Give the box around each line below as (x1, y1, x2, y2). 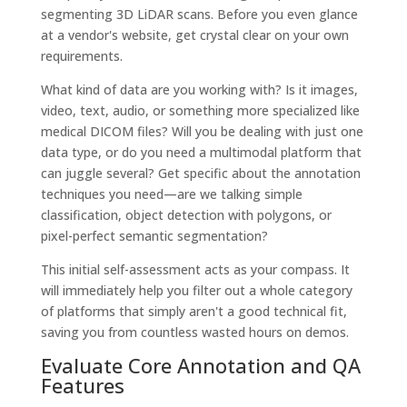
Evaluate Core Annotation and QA (40, 351, 361, 379)
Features (40, 371, 124, 399)
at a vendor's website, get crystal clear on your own (40, 25, 349, 44)
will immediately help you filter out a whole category (40, 281, 352, 299)
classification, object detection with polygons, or (40, 205, 332, 223)
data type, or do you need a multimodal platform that (40, 143, 362, 161)
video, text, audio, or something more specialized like (40, 101, 360, 119)
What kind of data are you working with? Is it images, (40, 80, 358, 98)
